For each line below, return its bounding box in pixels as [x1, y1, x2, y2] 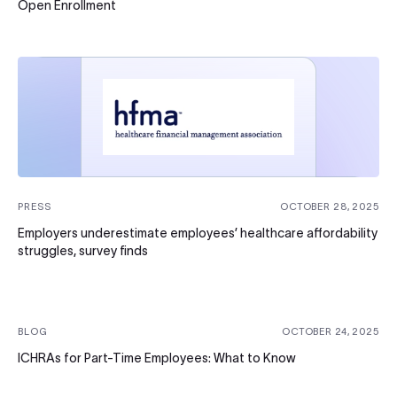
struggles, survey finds [18, 244, 148, 259]
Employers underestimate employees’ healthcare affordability [18, 226, 378, 241]
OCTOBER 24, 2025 [281, 326, 379, 338]
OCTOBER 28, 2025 [279, 201, 379, 213]
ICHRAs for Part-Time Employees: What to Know [18, 351, 296, 366]
